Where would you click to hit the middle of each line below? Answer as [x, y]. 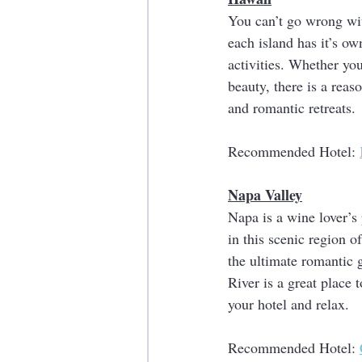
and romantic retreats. [292, 107]
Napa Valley [265, 195]
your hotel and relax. [290, 304]
